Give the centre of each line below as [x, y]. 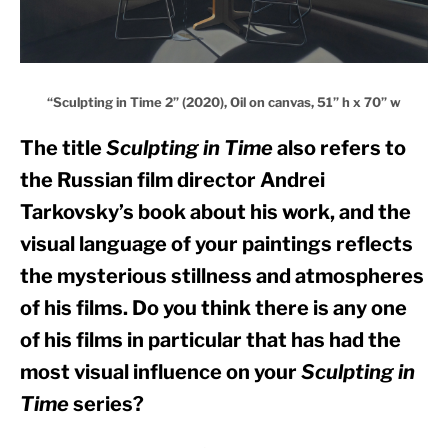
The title [63, 147]
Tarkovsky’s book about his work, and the [215, 211]
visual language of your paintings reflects [216, 243]
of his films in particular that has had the [210, 339]
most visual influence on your [160, 371]
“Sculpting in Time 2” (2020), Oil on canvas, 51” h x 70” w [224, 101]
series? [106, 403]
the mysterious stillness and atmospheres [222, 275]
